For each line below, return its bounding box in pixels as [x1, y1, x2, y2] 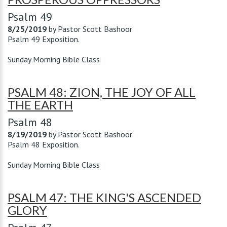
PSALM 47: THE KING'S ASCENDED [8, 190, 201, 205]
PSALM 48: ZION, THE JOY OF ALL [8, 85, 196, 99]
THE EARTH [8, 97, 73, 112]
